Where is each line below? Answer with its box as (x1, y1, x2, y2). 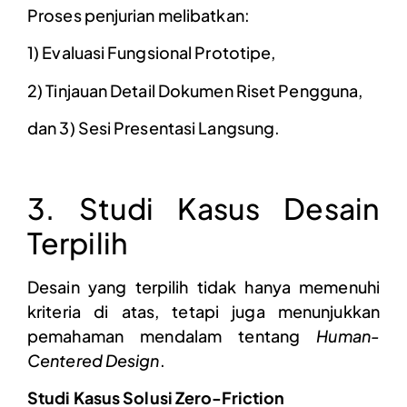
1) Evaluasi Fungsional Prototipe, (27, 42, 276, 64)
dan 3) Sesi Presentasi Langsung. (27, 116, 281, 138)
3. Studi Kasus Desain (27, 189, 380, 226)
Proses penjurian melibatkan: (27, 4, 250, 25)
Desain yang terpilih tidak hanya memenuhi (27, 275, 380, 297)
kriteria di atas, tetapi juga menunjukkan (27, 300, 380, 322)
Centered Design (27, 349, 160, 371)
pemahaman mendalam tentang (27, 324, 317, 346)
